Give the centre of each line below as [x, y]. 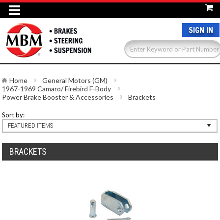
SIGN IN [201, 30]
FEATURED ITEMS [31, 125]
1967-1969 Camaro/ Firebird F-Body [57, 89]
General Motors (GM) [75, 80]
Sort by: [14, 115]
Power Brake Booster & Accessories [58, 97]
